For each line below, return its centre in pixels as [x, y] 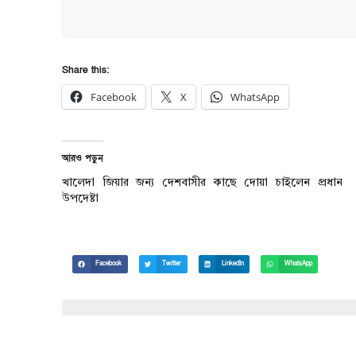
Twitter [172, 263]
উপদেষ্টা [80, 199]
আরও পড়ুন [83, 159]
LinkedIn [232, 263]
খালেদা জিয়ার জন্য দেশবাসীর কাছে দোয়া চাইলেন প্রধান [202, 183]
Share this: [85, 70]
